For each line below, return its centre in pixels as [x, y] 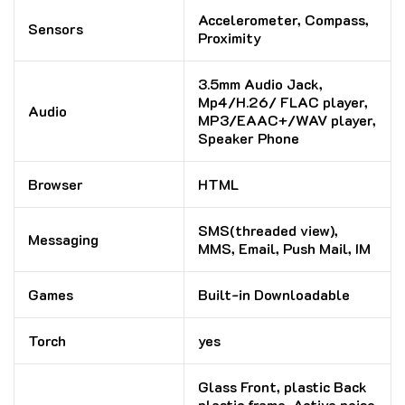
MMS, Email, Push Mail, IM [284, 249]
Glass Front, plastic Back [283, 387]
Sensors [56, 29]
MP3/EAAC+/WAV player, [287, 120]
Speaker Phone [249, 138]
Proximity [230, 38]
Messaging [63, 240]
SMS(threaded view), [268, 231]
